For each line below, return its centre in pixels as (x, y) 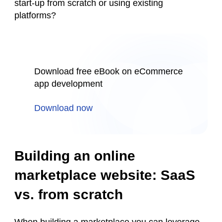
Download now (63, 108)
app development (68, 84)
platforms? (36, 16)
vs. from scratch (71, 195)
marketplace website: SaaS (105, 175)
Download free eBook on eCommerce (109, 72)
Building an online (75, 156)
